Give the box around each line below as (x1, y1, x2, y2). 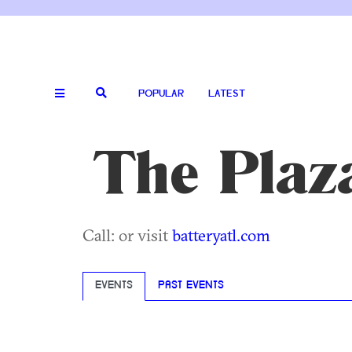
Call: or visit (82, 225, 172, 245)
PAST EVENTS (158, 280, 224, 291)
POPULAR (138, 89, 184, 99)
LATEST (208, 89, 245, 99)
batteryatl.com (172, 225, 270, 245)
